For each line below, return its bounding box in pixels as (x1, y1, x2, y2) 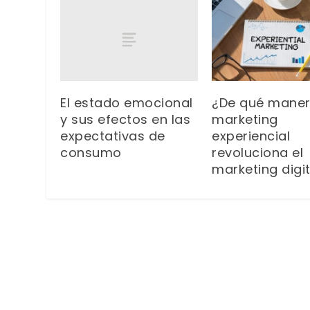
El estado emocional (60, 94, 193, 112)
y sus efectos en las (60, 111, 191, 129)
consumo (60, 144, 122, 162)
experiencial (212, 127, 290, 145)
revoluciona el (212, 144, 303, 162)
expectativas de (60, 127, 165, 145)
